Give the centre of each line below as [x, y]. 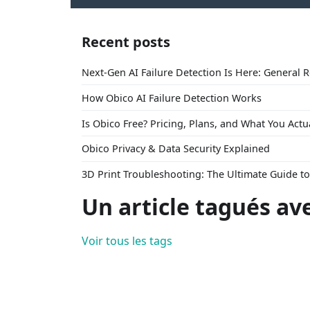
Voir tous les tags [127, 241]
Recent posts [126, 42]
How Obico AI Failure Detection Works [172, 98]
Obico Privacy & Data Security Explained [176, 149]
